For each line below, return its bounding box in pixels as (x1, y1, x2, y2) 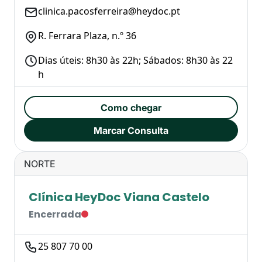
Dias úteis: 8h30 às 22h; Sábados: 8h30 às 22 (38, 53, 233, 67)
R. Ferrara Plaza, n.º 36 (38, 29, 136, 42)
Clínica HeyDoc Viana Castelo (29, 188, 209, 205)
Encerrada (29, 207, 81, 221)
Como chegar (101, 101, 161, 113)
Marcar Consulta (94, 124, 168, 136)
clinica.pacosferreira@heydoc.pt (38, 5, 180, 18)
